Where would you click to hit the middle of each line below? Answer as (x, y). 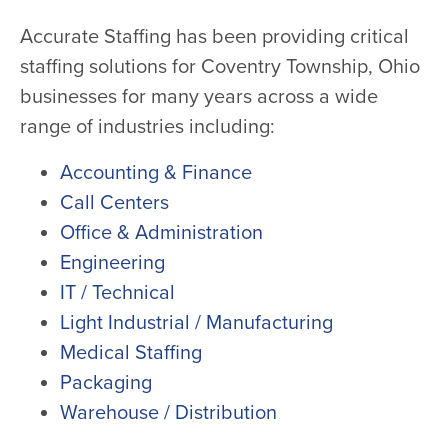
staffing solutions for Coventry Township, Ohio (220, 66)
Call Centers (114, 202)
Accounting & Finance (156, 172)
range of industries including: (147, 126)
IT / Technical (117, 292)
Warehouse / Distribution (168, 412)
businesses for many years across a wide (199, 96)
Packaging (106, 382)
